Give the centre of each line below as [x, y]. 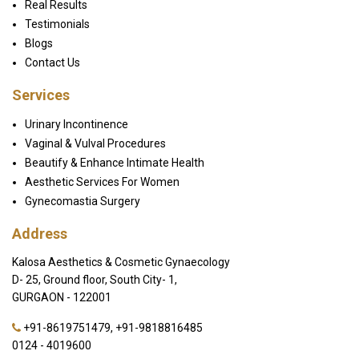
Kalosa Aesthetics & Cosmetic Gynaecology [121, 262]
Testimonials [57, 24]
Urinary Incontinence [77, 125]
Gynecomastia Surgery [83, 202]
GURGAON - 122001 [62, 298]
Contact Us [52, 63]
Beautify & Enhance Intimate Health [115, 163]
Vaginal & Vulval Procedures [95, 144]
